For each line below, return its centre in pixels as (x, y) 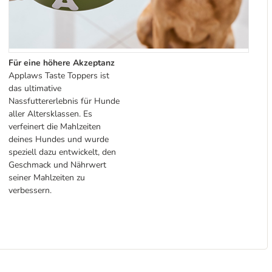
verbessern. (30, 190)
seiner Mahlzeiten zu (47, 177)
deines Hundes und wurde (59, 139)
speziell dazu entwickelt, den (63, 152)
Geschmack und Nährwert (58, 165)
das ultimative (35, 88)
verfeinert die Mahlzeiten (55, 126)
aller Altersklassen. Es (51, 114)
